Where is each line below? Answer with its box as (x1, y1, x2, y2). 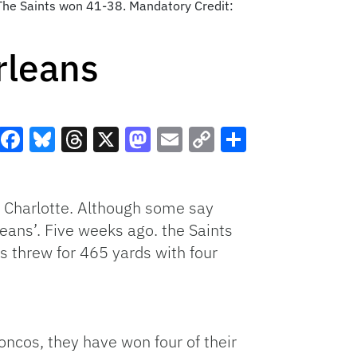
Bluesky (29, 151, 121, 185)
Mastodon (125, 151, 239, 185)
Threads (61, 151, 155, 185)
